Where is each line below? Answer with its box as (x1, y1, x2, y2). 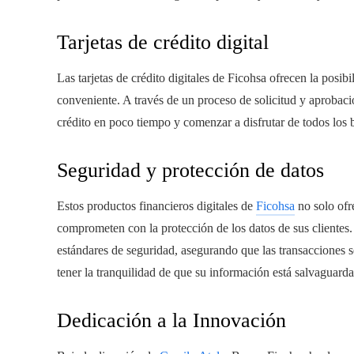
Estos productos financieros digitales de (57, 198, 256, 213)
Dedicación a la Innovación (57, 308, 286, 332)
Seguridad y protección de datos (57, 158, 324, 182)
